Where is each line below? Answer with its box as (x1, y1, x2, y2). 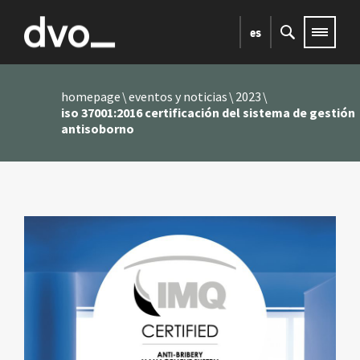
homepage (60, 88, 121, 105)
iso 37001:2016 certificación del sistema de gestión (60, 104, 355, 121)
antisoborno (60, 121, 134, 137)
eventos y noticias (128, 88, 227, 105)
